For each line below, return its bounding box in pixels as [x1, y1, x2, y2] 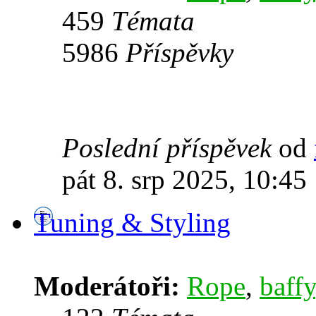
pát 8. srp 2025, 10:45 [62, 164, 307, 195]
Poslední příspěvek [62, 133, 272, 164]
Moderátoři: [34, 271, 180, 302]
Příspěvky [126, 37, 233, 68]
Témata [111, 6, 195, 37]
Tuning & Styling [34, 207, 231, 238]
